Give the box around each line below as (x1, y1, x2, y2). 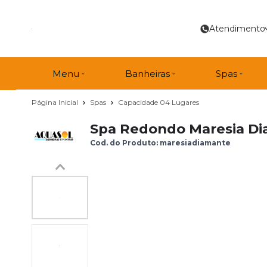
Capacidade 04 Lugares (118, 98, 199, 107)
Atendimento (209, 23, 266, 34)
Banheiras (125, 67, 170, 79)
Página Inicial (32, 97, 80, 107)
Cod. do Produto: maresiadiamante (90, 138, 231, 147)
